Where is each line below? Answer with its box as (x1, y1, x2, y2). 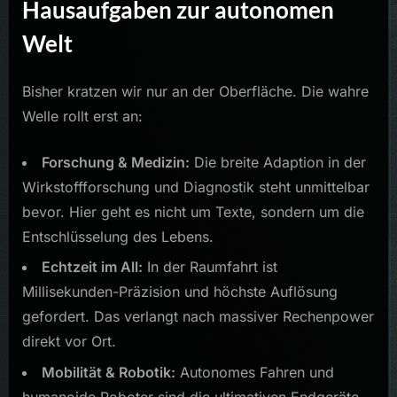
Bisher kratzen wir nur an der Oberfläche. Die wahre (22, 82, 369, 101)
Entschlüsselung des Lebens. (22, 228, 214, 246)
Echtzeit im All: (42, 258, 143, 276)
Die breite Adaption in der (190, 153, 366, 172)
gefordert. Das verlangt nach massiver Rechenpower (22, 307, 374, 326)
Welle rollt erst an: (22, 107, 143, 126)
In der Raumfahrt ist (143, 258, 277, 276)
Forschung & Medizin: (42, 153, 190, 172)
